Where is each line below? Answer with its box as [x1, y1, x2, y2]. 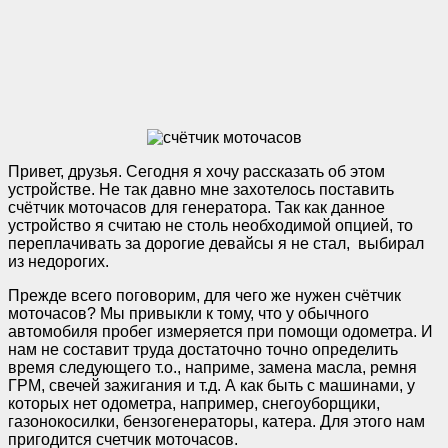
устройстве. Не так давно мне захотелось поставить [8, 180, 394, 198]
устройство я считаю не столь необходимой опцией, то [8, 216, 413, 234]
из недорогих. [8, 252, 109, 270]
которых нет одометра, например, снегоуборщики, [8, 394, 380, 412]
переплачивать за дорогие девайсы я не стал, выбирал [8, 234, 424, 252]
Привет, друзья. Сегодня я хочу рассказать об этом [8, 162, 385, 180]
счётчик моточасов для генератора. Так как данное [8, 198, 385, 216]
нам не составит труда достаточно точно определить [8, 340, 398, 358]
